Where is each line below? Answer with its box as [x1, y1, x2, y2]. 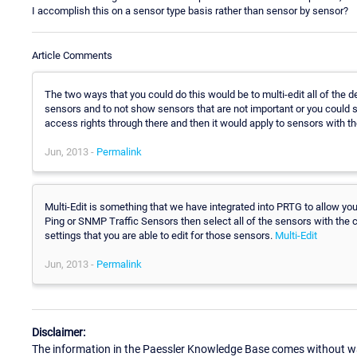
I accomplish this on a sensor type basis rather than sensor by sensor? [32, 4, 348, 17]
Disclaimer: [32, 326, 85, 339]
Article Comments [32, 49, 112, 61]
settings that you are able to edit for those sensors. [45, 229, 275, 241]
